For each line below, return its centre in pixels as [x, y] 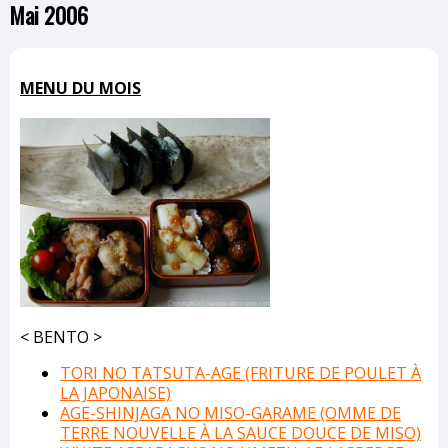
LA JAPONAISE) [115, 392]
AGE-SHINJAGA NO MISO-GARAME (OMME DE [230, 412]
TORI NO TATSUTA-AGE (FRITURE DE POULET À [240, 372]
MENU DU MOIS [80, 88]
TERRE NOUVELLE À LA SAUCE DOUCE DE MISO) [240, 432]
